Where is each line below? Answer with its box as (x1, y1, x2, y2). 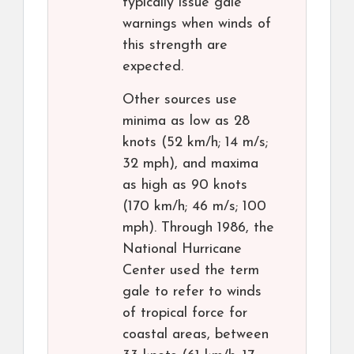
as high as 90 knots (122, 178, 247, 194)
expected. (122, 59, 183, 75)
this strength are (122, 38, 228, 54)
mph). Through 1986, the (122, 220, 274, 236)
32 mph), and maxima (122, 156, 258, 172)
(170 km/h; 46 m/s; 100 (122, 199, 266, 215)
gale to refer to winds (122, 284, 262, 300)
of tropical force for (122, 306, 247, 322)
